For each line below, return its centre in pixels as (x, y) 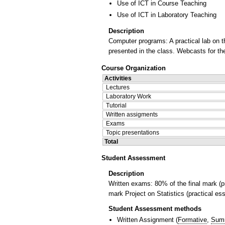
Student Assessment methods (155, 209)
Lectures (118, 87)
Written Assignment (145, 220)
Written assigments (132, 114)
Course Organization (134, 68)
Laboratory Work (129, 96)
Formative (192, 220)
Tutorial (116, 105)
